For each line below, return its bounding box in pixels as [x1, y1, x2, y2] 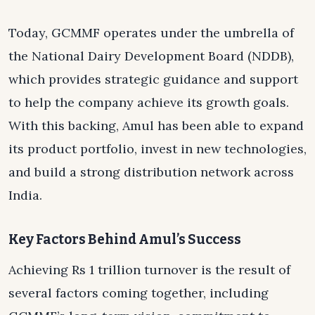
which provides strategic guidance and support [8, 71, 298, 88]
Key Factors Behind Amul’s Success [8, 231, 241, 248]
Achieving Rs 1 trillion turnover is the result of [8, 261, 290, 278]
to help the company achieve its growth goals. [8, 94, 289, 111]
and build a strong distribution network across [8, 164, 294, 181]
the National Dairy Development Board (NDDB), [8, 48, 294, 65]
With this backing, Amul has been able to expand [8, 117, 304, 134]
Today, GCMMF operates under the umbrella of [8, 25, 294, 41]
